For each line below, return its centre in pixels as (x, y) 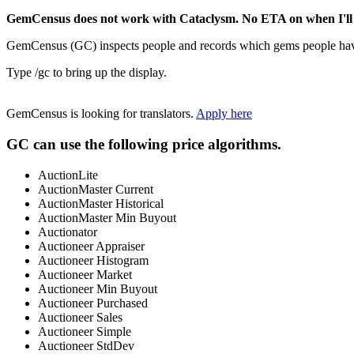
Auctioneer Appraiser (91, 246)
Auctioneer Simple (85, 331)
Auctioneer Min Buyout (98, 288)
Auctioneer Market (85, 274)
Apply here (224, 114)
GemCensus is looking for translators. (101, 114)
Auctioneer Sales (80, 317)
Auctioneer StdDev (86, 345)
